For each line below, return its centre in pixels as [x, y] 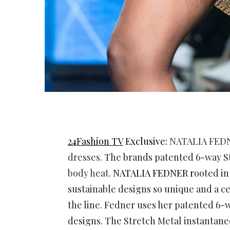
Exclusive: [146, 141]
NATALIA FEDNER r [154, 173]
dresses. [86, 157]
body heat [88, 173]
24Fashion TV [95, 141]
